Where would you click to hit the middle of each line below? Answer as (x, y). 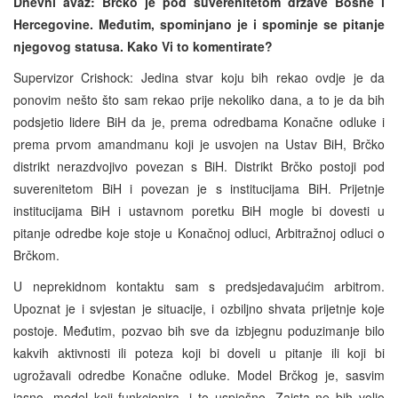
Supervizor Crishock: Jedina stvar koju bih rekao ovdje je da (199, 77)
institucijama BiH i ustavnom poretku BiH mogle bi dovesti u (199, 210)
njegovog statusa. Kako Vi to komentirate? (143, 46)
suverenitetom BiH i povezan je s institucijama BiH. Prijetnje (199, 188)
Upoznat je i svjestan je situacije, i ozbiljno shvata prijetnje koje (199, 308)
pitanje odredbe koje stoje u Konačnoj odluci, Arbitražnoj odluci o (199, 232)
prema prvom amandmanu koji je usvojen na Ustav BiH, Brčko (199, 143)
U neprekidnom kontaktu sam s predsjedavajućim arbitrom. (199, 286)
